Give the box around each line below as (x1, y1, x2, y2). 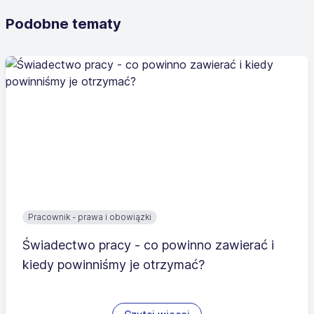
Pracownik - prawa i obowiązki (28, 212, 151, 222)
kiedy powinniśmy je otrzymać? (22, 257, 205, 272)
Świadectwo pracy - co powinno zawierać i (22, 238, 274, 252)
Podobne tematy (6, 15, 121, 32)
